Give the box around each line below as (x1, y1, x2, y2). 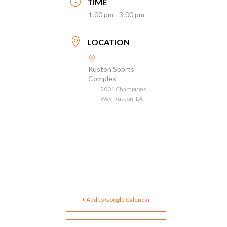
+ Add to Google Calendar (82, 196, 150, 203)
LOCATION (87, 37, 130, 47)
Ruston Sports (88, 65, 134, 73)
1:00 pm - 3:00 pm (88, 10, 144, 19)
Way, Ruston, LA (100, 95, 143, 102)
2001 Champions (100, 85, 146, 93)
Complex (88, 74, 116, 83)
